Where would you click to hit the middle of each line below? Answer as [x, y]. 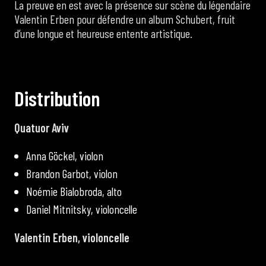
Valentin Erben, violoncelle [72, 237]
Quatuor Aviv [42, 127]
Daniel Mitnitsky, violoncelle [82, 209]
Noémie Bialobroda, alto [74, 191]
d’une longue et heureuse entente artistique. [103, 33]
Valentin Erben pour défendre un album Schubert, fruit [125, 19]
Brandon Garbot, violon [72, 173]
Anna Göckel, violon [65, 155]
